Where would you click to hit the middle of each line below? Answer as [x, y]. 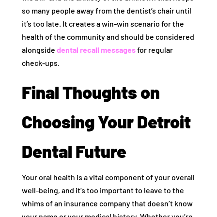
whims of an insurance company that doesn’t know [107, 203]
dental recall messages [96, 50]
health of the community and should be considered [108, 37]
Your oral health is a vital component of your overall [108, 177]
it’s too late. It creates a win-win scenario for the [103, 23]
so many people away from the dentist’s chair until [106, 10]
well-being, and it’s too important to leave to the [103, 190]
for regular [154, 50]
